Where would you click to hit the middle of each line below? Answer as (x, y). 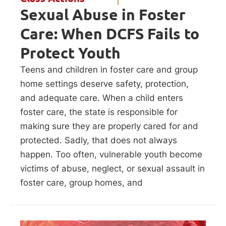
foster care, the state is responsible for (99, 112)
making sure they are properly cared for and (109, 126)
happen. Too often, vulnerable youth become (111, 155)
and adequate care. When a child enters (102, 98)
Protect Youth (72, 53)
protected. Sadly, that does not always (99, 140)
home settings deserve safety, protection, (104, 84)
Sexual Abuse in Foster (103, 15)
